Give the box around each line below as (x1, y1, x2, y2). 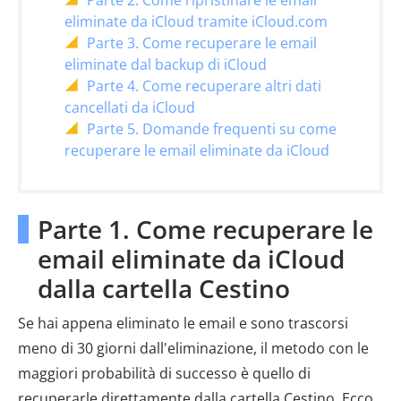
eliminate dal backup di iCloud (64, 55, 267, 75)
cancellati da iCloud (64, 98, 195, 118)
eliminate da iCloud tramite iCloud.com (64, 12, 328, 32)
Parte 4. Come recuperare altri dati (87, 76, 321, 97)
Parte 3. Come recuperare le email (87, 33, 317, 54)
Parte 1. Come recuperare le (38, 212, 373, 247)
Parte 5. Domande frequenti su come (87, 119, 337, 140)
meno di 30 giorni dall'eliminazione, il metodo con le (18, 338, 369, 359)
